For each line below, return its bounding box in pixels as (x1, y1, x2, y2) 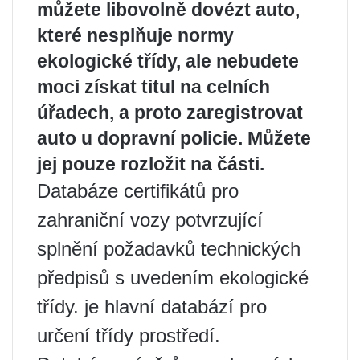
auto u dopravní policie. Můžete (37, 128, 311, 149)
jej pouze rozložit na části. (37, 153, 264, 174)
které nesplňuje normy (37, 25, 234, 46)
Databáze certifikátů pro (37, 180, 239, 202)
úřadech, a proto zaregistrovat (37, 102, 303, 123)
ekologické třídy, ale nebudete (37, 51, 299, 72)
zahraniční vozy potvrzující (37, 209, 263, 231)
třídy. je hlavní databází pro (37, 296, 267, 317)
